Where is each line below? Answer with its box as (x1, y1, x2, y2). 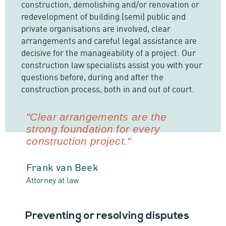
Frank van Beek (26, 159, 98, 174)
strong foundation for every (26, 123, 160, 135)
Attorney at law (26, 174, 79, 185)
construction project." (26, 135, 131, 147)
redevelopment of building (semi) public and (21, 10, 186, 22)
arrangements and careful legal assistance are (21, 34, 197, 46)
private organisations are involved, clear (21, 22, 171, 34)
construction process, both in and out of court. (21, 82, 195, 94)
